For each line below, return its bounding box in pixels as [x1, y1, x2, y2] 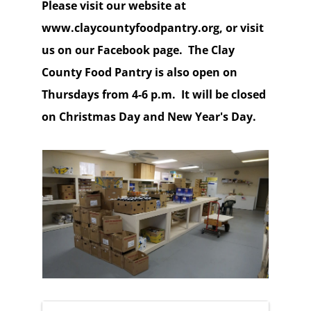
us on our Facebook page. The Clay [41, 42, 235, 58]
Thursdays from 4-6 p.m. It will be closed [41, 87, 266, 103]
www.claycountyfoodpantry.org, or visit [41, 20, 264, 36]
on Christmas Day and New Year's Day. [41, 109, 256, 125]
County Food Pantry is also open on [41, 65, 237, 81]
